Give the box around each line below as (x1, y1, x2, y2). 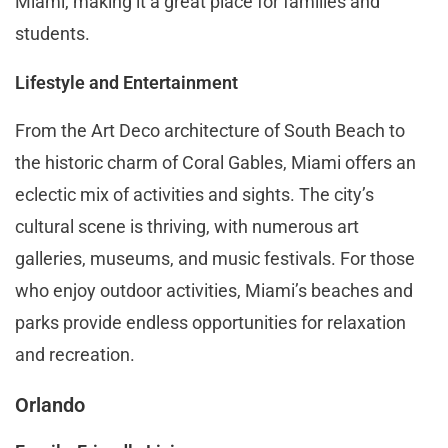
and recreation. (15, 343, 135, 365)
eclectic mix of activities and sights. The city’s (15, 183, 374, 205)
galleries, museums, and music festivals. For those (15, 247, 415, 269)
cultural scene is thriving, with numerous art (15, 215, 359, 237)
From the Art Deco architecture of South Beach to (15, 119, 405, 141)
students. (15, 22, 90, 44)
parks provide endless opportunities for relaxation (15, 311, 406, 333)
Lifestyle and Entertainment (15, 71, 238, 93)
